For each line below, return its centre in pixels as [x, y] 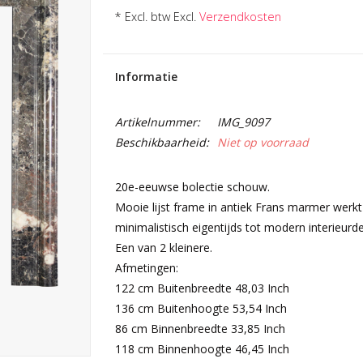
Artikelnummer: [157, 122]
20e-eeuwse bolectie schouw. [192, 187]
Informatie [146, 77]
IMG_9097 [243, 122]
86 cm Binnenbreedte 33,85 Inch [200, 329]
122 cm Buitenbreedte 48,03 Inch [202, 288]
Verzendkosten [240, 17]
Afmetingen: [146, 268]
